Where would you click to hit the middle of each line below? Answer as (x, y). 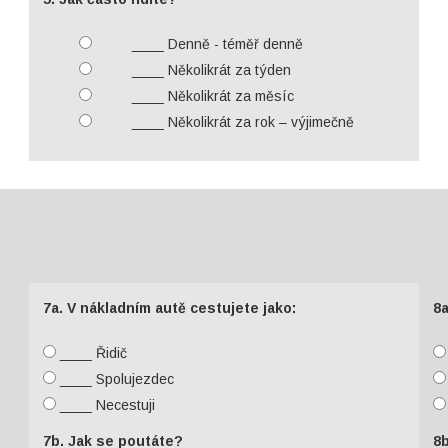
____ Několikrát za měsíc (210, 96)
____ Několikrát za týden (209, 70)
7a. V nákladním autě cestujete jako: (169, 308)
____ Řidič (91, 353)
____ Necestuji (105, 405)
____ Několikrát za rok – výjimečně (240, 122)
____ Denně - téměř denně (215, 44)
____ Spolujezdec (114, 379)
